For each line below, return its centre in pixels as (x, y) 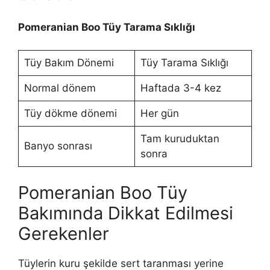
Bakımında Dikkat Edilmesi (126, 213)
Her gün (159, 114)
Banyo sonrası (58, 146)
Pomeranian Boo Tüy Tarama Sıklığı (107, 27)
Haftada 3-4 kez (181, 88)
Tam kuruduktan (180, 139)
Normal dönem (60, 88)
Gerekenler (64, 233)
